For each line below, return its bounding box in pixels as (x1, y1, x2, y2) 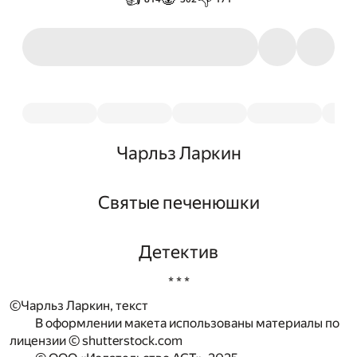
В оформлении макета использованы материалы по (35, 316, 339, 331)
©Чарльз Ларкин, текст (10, 298, 148, 314)
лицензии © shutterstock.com (10, 333, 182, 349)
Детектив (139, 241, 218, 262)
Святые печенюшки (97, 192, 260, 213)
